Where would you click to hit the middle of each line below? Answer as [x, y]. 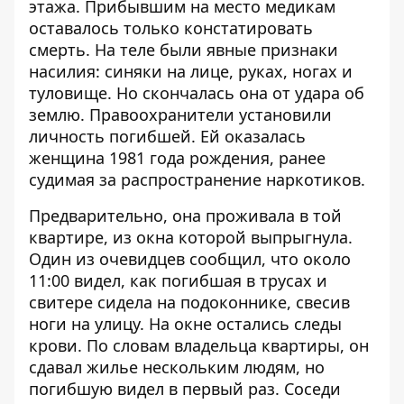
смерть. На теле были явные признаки [184, 50]
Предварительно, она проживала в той [185, 216]
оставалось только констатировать [171, 28]
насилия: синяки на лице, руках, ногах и [191, 71]
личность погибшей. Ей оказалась [167, 136]
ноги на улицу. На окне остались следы [185, 324]
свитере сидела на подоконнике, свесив [189, 302]
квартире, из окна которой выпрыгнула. [191, 237]
